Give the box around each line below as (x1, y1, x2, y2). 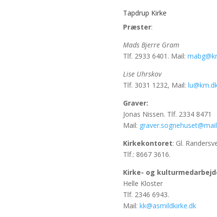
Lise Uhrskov (123, 69, 161, 79)
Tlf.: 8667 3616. (123, 150, 170, 159)
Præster (123, 22, 151, 32)
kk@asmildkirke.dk (139, 201, 196, 211)
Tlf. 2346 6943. (123, 190, 169, 200)
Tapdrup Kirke (123, 8, 167, 18)
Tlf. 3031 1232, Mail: (123, 80, 188, 90)
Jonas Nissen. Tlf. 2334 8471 (123, 109, 212, 119)
